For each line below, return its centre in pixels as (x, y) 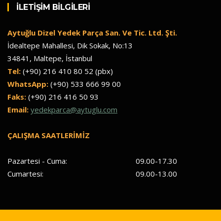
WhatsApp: (28, 84)
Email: (18, 109)
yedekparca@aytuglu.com (74, 109)
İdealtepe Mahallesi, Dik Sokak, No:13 (70, 45)
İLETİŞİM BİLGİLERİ (53, 7)
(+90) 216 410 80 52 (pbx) (67, 71)
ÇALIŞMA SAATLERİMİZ (49, 135)
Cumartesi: (25, 173)
